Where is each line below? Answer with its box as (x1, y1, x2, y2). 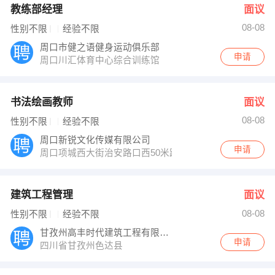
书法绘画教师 (10, 96, 73, 108)
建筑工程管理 (10, 188, 73, 201)
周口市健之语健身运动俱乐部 (40, 42, 163, 52)
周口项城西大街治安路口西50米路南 (40, 147, 191, 158)
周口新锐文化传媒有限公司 (40, 134, 153, 145)
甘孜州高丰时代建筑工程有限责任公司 (160, 228, 169, 238)
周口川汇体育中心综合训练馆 (40, 55, 163, 65)
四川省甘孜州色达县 (40, 241, 126, 251)
